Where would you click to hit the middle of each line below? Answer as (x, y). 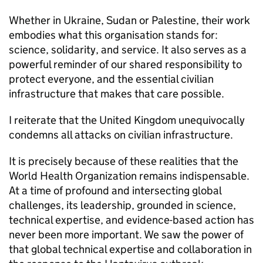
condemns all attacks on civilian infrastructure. (121, 135)
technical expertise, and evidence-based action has (131, 220)
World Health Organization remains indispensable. (129, 176)
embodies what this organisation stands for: (113, 35)
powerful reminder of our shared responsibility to (125, 64)
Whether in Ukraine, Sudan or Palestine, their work (129, 20)
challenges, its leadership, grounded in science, (122, 205)
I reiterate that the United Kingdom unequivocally (127, 120)
